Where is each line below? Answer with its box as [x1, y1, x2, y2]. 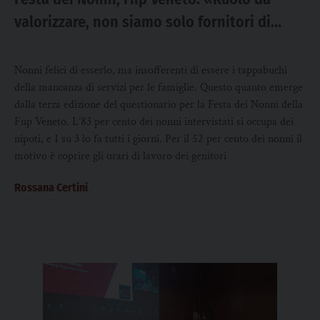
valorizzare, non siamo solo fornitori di [14, 12, 271, 31]
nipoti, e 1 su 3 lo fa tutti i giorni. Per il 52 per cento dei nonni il [14, 131, 302, 146]
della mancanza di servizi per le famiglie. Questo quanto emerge [14, 80, 303, 95]
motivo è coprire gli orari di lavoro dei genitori [14, 149, 226, 164]
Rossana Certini [14, 181, 88, 194]
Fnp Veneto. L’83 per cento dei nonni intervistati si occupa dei [14, 114, 294, 129]
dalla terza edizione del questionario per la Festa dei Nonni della [14, 97, 303, 112]
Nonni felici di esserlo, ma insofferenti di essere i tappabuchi [14, 63, 287, 78]
